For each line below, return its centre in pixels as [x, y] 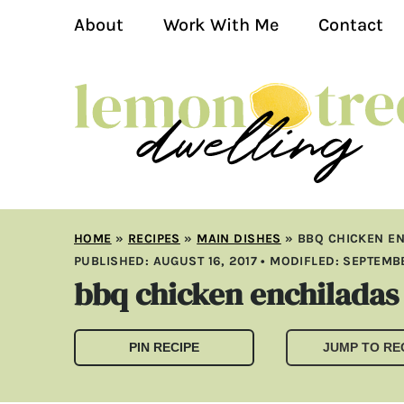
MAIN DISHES [239, 239]
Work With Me [221, 25]
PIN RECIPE [164, 347]
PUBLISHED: [114, 261]
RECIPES [154, 239]
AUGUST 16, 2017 [205, 261]
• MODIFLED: [300, 261]
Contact [351, 25]
